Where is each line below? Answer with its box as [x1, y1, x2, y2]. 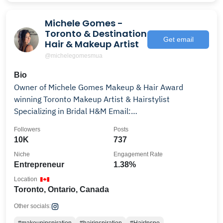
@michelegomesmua [45, 52, 103, 59]
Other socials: [14, 203, 51, 210]
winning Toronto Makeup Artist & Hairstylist [14, 94, 170, 104]
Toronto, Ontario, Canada [14, 185, 109, 194]
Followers [14, 126, 40, 133]
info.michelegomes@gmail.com [14, 118, 125, 128]
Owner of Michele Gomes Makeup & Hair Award [14, 82, 160, 92]
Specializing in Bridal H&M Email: [14, 106, 131, 116]
